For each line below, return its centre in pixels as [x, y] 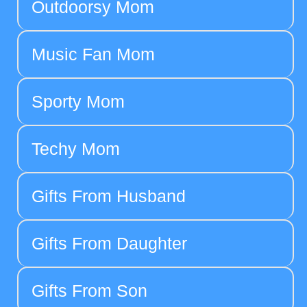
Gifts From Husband [109, 196]
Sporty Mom [78, 101]
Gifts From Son [89, 290]
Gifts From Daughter [109, 243]
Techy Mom [76, 148]
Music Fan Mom [93, 54]
